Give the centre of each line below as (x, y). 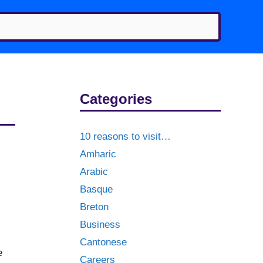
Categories (116, 99)
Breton (94, 207)
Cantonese (103, 242)
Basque (96, 189)
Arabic (94, 172)
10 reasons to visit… (125, 136)
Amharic (98, 154)
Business (100, 225)
